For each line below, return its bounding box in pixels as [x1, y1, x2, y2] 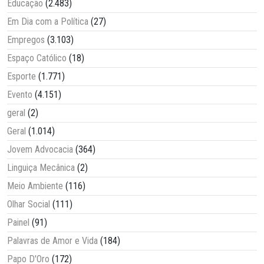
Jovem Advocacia [7, 143, 73, 155]
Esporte [7, 70, 36, 82]
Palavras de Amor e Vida [7, 235, 98, 246]
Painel [7, 216, 29, 228]
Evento [7, 88, 32, 100]
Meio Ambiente [7, 180, 63, 192]
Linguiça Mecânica [7, 161, 75, 173]
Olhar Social [7, 198, 50, 210]
